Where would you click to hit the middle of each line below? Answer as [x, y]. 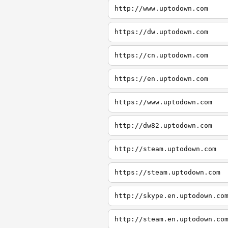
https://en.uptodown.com [161, 79]
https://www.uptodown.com [163, 102]
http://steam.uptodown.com [165, 149]
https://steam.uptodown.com [167, 172]
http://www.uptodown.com [161, 8]
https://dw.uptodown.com [161, 32]
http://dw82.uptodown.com [163, 125]
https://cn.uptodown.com [161, 55]
